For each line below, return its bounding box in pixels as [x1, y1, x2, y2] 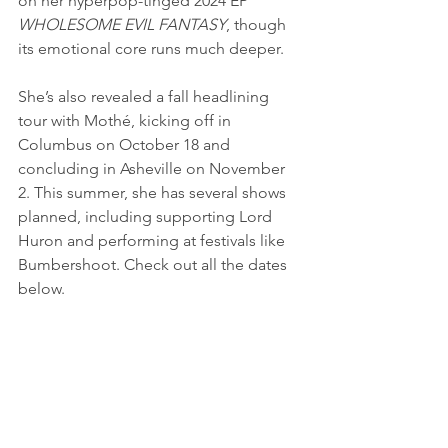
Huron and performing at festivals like [18, 231, 289, 250]
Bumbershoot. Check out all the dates [18, 255, 291, 274]
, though [226, 15, 290, 34]
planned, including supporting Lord [18, 207, 276, 226]
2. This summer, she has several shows [18, 183, 290, 202]
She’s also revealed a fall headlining [18, 87, 273, 106]
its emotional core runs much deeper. [18, 39, 288, 58]
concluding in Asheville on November [18, 159, 289, 178]
